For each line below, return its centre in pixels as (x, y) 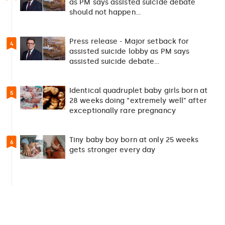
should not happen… (105, 12)
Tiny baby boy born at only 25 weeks (134, 140)
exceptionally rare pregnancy (123, 110)
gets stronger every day (113, 150)
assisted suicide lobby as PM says (130, 51)
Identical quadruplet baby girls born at (138, 90)
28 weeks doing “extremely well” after (138, 100)
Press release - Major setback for (129, 41)
